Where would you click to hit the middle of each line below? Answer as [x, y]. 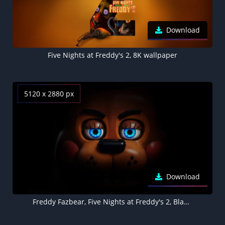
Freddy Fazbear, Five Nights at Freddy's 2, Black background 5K [186, 201]
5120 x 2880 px [49, 93]
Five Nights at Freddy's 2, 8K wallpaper [112, 55]
